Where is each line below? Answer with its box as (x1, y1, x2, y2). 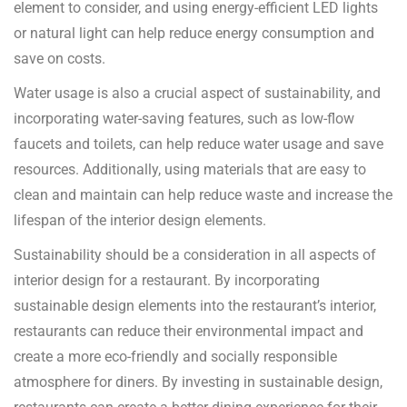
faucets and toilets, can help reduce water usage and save (14, 135, 383, 154)
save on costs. (14, 50, 105, 68)
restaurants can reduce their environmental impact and (14, 323, 363, 341)
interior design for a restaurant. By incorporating (14, 272, 320, 290)
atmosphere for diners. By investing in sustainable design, (14, 373, 382, 392)
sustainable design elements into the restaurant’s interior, (14, 297, 376, 315)
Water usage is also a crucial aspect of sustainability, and (14, 84, 381, 103)
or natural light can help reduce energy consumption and (14, 25, 374, 43)
